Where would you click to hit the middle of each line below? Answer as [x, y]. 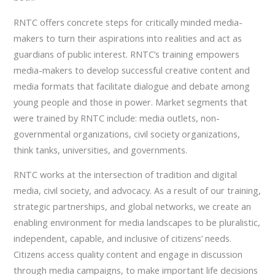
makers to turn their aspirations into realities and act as [128, 38]
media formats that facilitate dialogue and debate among [132, 86]
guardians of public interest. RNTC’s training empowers [127, 54]
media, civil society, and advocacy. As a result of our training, [137, 191]
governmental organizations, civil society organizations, [127, 134]
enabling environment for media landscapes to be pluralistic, [137, 223]
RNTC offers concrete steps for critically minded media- [128, 22]
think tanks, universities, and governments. [101, 149]
